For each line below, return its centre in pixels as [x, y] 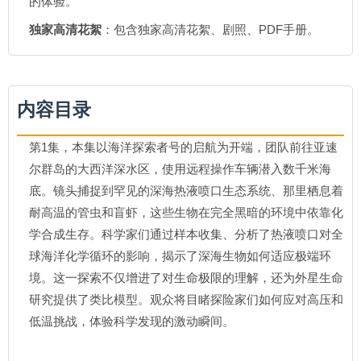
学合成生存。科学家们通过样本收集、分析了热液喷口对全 [186, 234]
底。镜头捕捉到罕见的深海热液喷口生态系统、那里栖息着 [186, 191]
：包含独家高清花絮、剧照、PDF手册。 [210, 29]
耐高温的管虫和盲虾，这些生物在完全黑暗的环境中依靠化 [186, 212]
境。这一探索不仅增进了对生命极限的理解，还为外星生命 [186, 278]
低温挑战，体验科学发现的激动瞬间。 [132, 321]
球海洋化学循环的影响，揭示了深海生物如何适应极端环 [180, 256]
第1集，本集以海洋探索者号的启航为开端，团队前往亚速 [183, 147]
